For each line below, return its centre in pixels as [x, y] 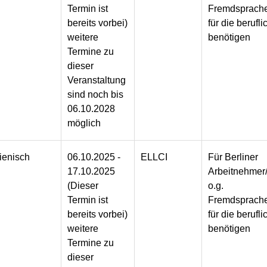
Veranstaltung [97, 80]
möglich [84, 123]
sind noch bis [96, 95]
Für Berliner [233, 157]
